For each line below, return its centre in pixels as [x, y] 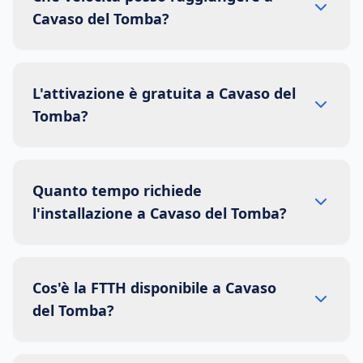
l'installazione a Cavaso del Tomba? [160, 213]
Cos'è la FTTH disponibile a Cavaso [154, 288]
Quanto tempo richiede [117, 190]
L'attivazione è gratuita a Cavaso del [164, 93]
